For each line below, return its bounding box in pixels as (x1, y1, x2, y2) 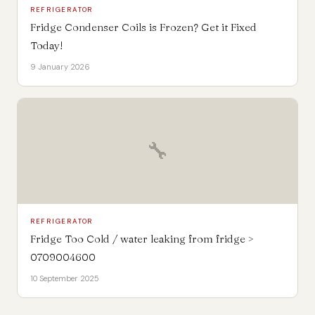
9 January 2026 (30, 61, 90, 72)
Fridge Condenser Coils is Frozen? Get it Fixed (30, 20, 257, 34)
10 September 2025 (30, 273, 99, 283)
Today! (30, 38, 63, 52)
